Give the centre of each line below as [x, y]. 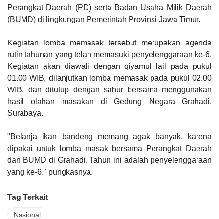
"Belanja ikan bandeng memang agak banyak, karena [109, 137]
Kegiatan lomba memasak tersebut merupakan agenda [109, 43]
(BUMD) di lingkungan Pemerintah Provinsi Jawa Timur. [104, 19]
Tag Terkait [28, 197]
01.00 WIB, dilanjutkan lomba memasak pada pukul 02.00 [109, 78]
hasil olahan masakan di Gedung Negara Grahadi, [109, 101]
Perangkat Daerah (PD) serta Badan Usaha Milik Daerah [109, 8]
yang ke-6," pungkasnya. [50, 172]
